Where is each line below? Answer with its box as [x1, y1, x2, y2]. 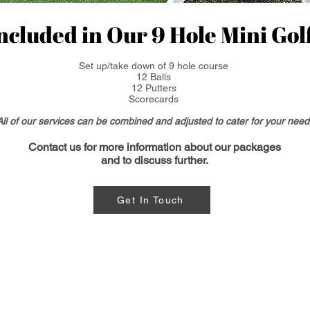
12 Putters [131, 82, 176, 94]
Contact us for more [28, 140, 127, 154]
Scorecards [129, 93, 179, 105]
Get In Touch [117, 194, 184, 206]
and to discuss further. [100, 154, 208, 167]
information [126, 140, 181, 154]
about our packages [181, 140, 281, 154]
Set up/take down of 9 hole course [79, 60, 228, 72]
